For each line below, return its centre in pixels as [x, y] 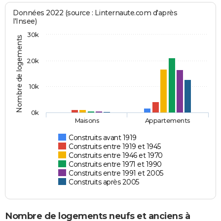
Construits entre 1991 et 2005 [116, 173]
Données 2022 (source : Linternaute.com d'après [95, 13]
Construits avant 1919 [103, 138]
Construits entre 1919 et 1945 [115, 147]
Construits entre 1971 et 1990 [115, 165]
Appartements [167, 121]
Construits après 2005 [104, 182]
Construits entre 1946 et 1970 [116, 156]
